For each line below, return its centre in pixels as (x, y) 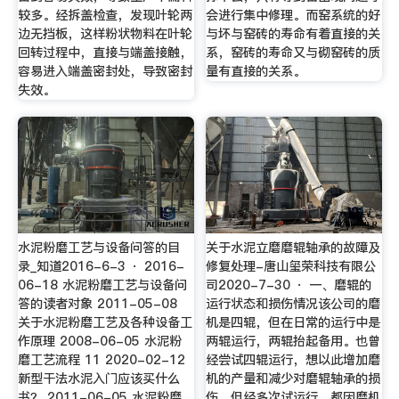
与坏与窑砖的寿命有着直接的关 (293, 33)
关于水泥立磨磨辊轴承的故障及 (293, 247)
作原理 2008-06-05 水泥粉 (99, 341)
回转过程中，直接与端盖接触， (105, 52)
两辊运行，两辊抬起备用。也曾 (293, 341)
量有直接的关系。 (256, 71)
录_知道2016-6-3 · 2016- (101, 266)
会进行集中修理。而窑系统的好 (293, 15)
